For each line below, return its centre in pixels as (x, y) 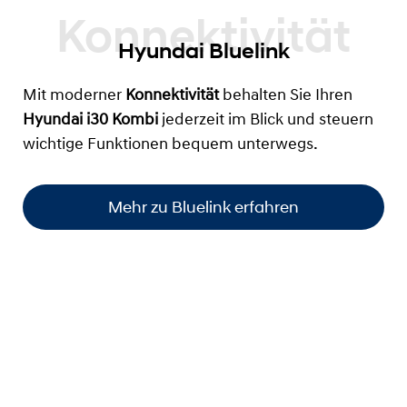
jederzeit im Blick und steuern (268, 121)
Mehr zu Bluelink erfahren (203, 207)
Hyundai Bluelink (203, 51)
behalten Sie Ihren (286, 96)
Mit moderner (74, 96)
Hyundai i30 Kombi (92, 121)
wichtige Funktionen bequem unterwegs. (170, 145)
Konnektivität (172, 96)
